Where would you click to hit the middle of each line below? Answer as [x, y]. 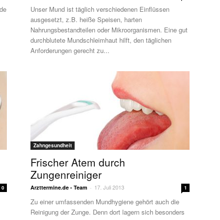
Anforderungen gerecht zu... [70, 50]
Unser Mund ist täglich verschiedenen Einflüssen [100, 9]
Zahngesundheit [53, 145]
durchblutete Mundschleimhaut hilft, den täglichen [101, 40]
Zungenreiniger [66, 174]
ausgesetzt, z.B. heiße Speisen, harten [86, 19]
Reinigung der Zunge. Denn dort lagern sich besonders [108, 212]
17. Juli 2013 [109, 187]
